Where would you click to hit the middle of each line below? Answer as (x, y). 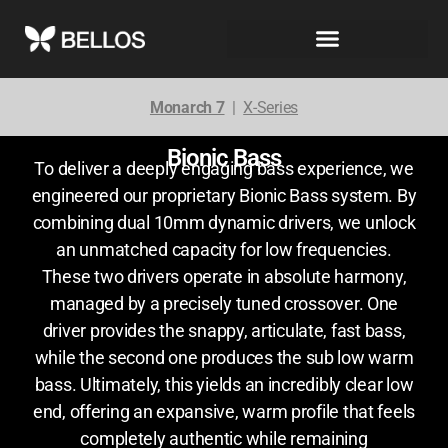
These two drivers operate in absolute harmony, (224, 276)
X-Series (271, 107)
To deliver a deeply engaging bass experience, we (224, 168)
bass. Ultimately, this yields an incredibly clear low (224, 384)
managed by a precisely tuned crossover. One (224, 303)
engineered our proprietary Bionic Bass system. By (224, 195)
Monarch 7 (187, 107)
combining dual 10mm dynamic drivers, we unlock (224, 222)
